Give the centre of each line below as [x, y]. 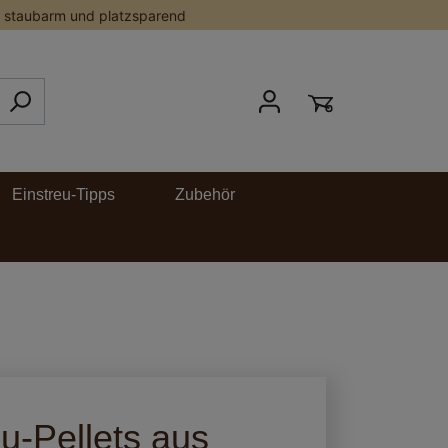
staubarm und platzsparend [95, 15]
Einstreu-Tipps [63, 194]
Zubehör [205, 194]
